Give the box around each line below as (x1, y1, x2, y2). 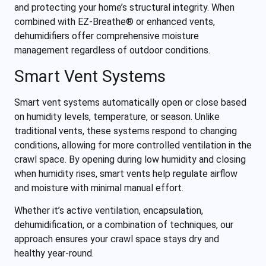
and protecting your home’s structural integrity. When (14, 2, 235, 14)
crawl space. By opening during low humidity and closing (14, 153, 246, 165)
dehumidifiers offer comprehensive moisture (14, 30, 199, 42)
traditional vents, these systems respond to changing (14, 125, 237, 137)
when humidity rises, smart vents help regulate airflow (14, 167, 237, 179)
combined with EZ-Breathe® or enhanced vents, (14, 16, 215, 28)
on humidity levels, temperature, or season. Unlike (14, 110, 220, 122)
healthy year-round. (14, 248, 94, 259)
